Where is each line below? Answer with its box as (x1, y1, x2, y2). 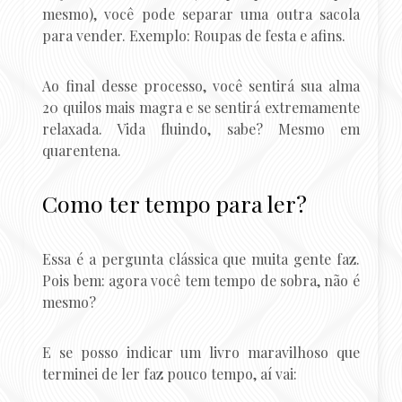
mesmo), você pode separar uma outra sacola (42, 4, 360, 24)
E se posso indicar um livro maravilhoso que (42, 343, 360, 363)
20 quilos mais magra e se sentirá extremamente (42, 98, 360, 118)
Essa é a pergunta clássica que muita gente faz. (42, 249, 360, 269)
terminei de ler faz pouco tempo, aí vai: (42, 364, 298, 384)
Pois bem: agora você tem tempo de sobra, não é (42, 271, 360, 291)
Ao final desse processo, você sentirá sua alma (42, 76, 360, 96)
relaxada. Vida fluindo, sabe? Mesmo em (42, 119, 360, 139)
